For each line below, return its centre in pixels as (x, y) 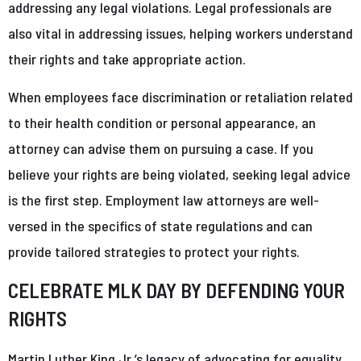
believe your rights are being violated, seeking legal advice (179, 174)
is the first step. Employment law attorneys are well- (164, 199)
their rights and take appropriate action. (127, 58)
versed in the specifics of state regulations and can (160, 225)
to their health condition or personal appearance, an (162, 122)
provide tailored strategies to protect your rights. (154, 251)
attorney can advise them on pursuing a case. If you (161, 148)
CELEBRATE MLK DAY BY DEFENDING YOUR (176, 290)
